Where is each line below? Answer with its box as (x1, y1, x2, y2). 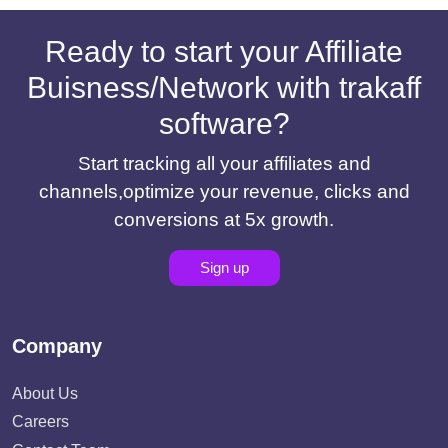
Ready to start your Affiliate (45, 34, 403, 68)
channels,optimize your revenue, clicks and (38, 180, 410, 202)
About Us (12, 384, 78, 402)
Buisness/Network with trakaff (27, 70, 421, 104)
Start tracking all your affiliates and (77, 152, 371, 174)
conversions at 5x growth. (114, 208, 334, 230)
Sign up (199, 258, 249, 276)
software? (158, 106, 290, 140)
